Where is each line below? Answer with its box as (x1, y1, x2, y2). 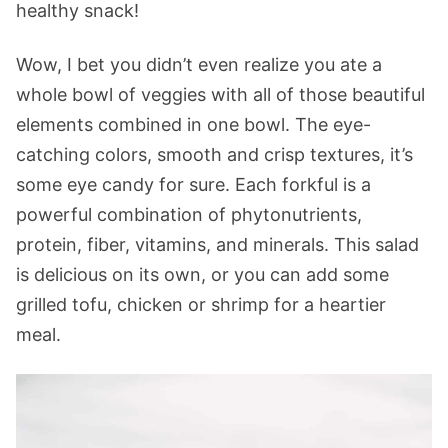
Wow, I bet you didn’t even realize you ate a (16, 54, 382, 75)
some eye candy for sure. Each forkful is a (16, 174, 371, 195)
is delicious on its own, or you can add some (16, 264, 389, 285)
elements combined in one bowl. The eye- (16, 114, 371, 135)
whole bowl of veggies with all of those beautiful (16, 84, 425, 105)
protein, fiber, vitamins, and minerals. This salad (16, 234, 419, 255)
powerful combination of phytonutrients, (16, 204, 362, 225)
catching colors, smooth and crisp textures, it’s (16, 144, 413, 165)
